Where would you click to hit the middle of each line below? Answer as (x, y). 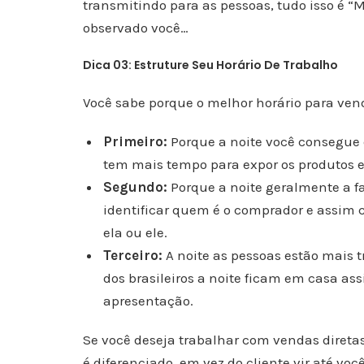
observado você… (136, 28)
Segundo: (136, 187)
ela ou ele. (136, 232)
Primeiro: (136, 141)
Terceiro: (133, 255)
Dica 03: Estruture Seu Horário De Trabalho (210, 65)
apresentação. (149, 301)
